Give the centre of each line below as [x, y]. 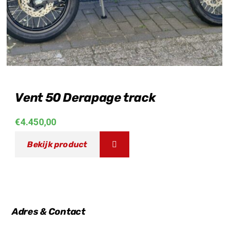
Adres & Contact [48, 211]
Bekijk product [57, 144]
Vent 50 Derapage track [85, 97]
